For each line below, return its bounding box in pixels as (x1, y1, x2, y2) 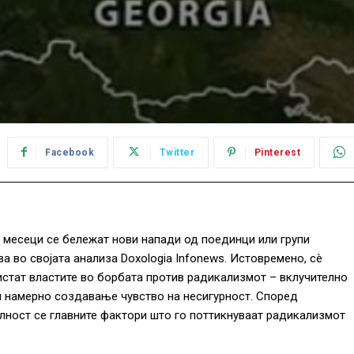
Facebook (45, 147, 95, 159)
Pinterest (254, 147, 301, 159)
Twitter (159, 147, 195, 159)
